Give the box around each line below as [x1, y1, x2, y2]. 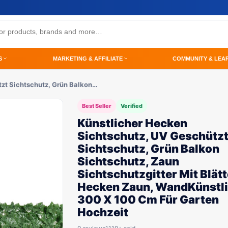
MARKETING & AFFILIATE [53, 55, 123, 62]
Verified [121, 102, 142, 109]
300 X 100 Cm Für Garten [77, 193, 219, 206]
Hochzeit [77, 206, 128, 219]
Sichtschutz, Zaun [77, 155, 179, 168]
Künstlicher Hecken [77, 117, 187, 130]
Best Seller [82, 102, 111, 109]
